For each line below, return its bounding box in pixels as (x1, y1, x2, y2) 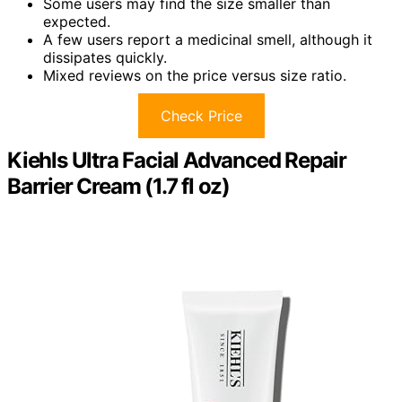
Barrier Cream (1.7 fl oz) (7, 172, 231, 199)
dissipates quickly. (43, 48, 167, 66)
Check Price (160, 106, 242, 125)
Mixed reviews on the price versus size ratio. (43, 66, 346, 84)
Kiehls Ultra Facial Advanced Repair (7, 146, 346, 173)
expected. (43, 12, 110, 31)
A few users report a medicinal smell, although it (43, 30, 372, 48)
